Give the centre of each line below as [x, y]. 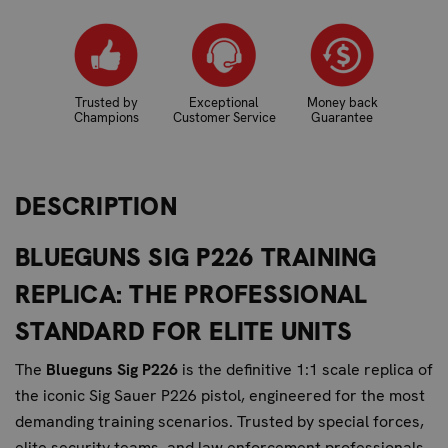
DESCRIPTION [96, 206]
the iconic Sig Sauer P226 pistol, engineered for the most [220, 395]
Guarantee [342, 117]
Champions [106, 117]
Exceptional [224, 102]
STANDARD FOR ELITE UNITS [183, 331]
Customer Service [224, 117]
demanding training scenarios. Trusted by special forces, [219, 421]
